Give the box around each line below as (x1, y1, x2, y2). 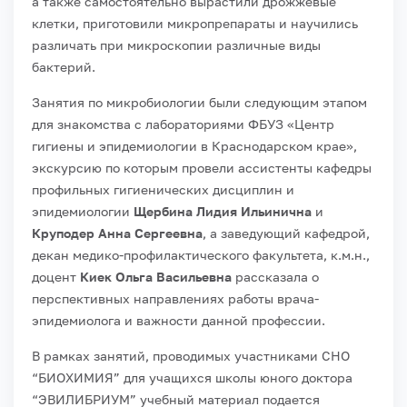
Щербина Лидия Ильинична (134, 203, 312, 219)
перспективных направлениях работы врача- (32, 290, 319, 306)
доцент (32, 268, 80, 284)
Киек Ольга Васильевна (80, 268, 232, 284)
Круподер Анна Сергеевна (32, 224, 203, 241)
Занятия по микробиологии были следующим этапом (32, 94, 367, 110)
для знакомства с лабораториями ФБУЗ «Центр (32, 115, 334, 132)
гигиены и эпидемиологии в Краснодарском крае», (32, 137, 357, 154)
